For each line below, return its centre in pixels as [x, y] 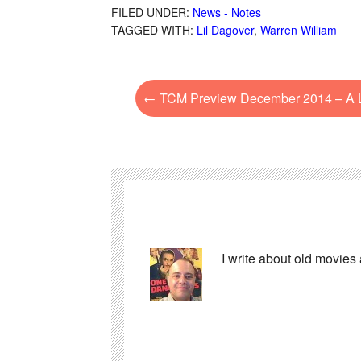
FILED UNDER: [152, 12]
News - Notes [227, 12]
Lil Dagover [225, 29]
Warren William [299, 29]
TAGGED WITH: [154, 29]
